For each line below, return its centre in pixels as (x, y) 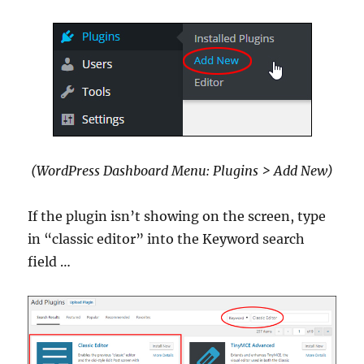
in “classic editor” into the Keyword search (167, 238)
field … (50, 261)
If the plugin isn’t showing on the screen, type (177, 216)
